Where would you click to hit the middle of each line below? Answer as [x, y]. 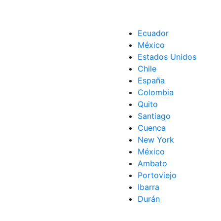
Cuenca [152, 128]
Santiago [154, 116]
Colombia [156, 92]
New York [156, 140]
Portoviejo [157, 175]
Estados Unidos [167, 57]
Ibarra [148, 187]
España [151, 80]
